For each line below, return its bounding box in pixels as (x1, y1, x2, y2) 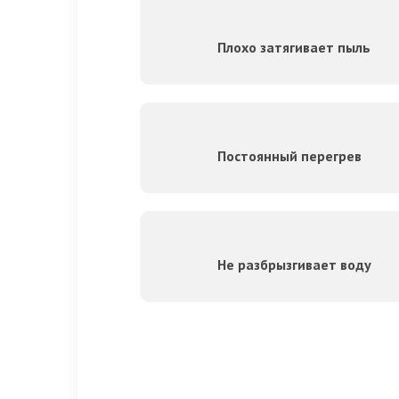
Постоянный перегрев (217, 147, 362, 166)
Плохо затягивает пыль (217, 38, 370, 57)
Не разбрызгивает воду (217, 256, 371, 274)
